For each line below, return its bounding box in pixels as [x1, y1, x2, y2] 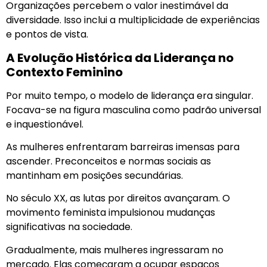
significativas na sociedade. [6, 220, 132, 234]
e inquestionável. [6, 117, 83, 131]
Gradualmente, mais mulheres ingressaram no [6, 243, 223, 257]
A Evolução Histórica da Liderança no [6, 49, 234, 66]
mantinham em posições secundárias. [6, 169, 183, 183]
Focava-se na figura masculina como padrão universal [6, 103, 261, 117]
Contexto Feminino [6, 63, 123, 80]
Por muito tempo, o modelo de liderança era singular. [6, 88, 253, 103]
